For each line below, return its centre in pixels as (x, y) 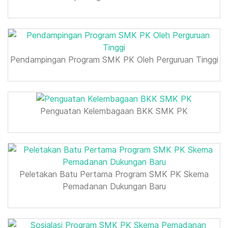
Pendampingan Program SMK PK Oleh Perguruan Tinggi (114, 59)
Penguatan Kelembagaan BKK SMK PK (114, 111)
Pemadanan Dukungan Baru (114, 187)
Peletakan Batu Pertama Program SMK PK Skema (114, 174)
